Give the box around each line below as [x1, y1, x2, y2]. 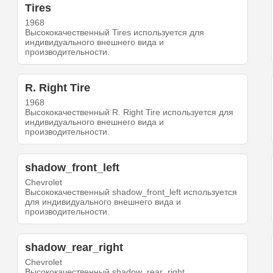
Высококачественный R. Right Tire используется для [25, 107, 234, 118]
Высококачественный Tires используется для [25, 27, 205, 38]
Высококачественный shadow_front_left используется [25, 187, 238, 197]
